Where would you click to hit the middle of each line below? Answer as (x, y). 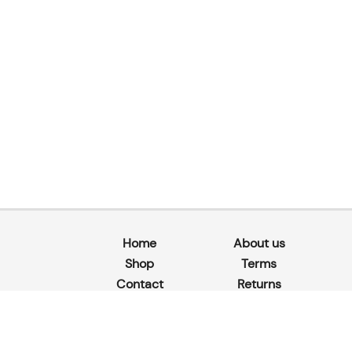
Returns (259, 284)
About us (259, 244)
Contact (139, 284)
